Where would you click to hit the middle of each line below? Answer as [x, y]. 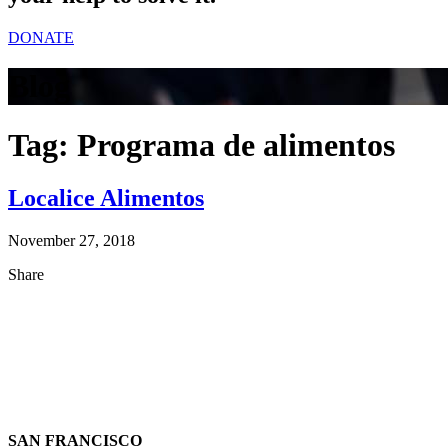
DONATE [41, 37]
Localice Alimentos [106, 198]
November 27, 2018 [71, 241]
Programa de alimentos [236, 144]
